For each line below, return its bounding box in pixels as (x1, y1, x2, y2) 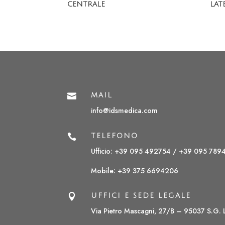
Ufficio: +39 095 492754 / (91, 146, 179, 156)
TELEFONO (91, 132, 139, 140)
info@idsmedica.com (91, 105, 158, 116)
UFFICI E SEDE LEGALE (91, 192, 191, 200)
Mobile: (91, 165, 118, 176)
